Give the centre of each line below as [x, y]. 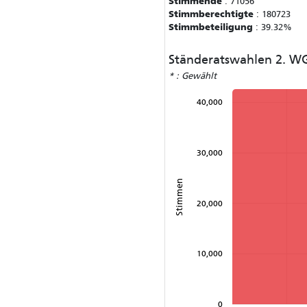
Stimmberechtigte [211, 14]
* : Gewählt [193, 76]
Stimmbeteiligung [211, 27]
